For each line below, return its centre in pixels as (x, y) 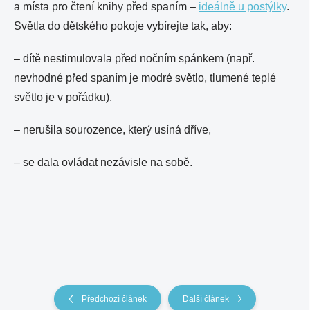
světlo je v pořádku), (63, 97)
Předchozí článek (114, 299)
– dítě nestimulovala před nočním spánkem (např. (134, 58)
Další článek (206, 299)
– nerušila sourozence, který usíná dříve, (112, 130)
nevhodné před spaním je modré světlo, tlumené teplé (145, 78)
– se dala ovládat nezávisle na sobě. (103, 162)
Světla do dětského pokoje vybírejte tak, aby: (123, 26)
